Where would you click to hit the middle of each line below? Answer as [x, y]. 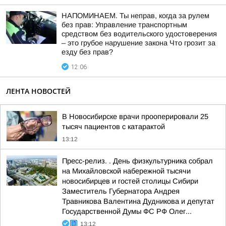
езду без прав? [87, 52]
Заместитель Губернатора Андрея [121, 191]
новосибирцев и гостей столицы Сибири [130, 181]
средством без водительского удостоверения [139, 34]
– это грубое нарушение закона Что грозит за [138, 43]
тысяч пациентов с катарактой [114, 127]
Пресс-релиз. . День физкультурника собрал [137, 161]
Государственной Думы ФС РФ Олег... [127, 211]
